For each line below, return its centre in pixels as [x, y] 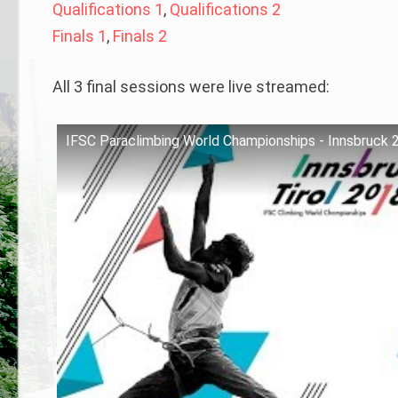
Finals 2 [140, 36]
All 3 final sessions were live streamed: [191, 87]
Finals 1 [80, 36]
